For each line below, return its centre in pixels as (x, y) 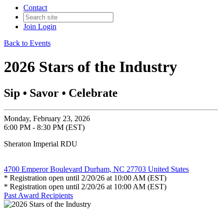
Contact (35, 8)
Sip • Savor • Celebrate (61, 93)
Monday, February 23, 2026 (47, 118)
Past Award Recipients (38, 195)
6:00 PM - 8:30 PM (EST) (44, 127)
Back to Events (27, 43)
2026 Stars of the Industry (91, 67)
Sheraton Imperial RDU (41, 144)
